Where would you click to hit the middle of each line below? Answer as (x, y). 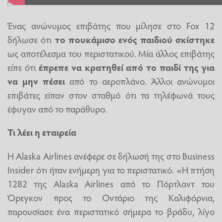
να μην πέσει (36, 81)
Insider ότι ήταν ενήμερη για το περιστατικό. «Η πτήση (111, 169)
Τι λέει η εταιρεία (42, 132)
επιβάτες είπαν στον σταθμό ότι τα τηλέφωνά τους (111, 95)
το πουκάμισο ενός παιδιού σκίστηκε (135, 39)
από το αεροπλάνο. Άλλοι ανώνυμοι (140, 81)
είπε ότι (23, 67)
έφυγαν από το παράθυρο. (57, 109)
